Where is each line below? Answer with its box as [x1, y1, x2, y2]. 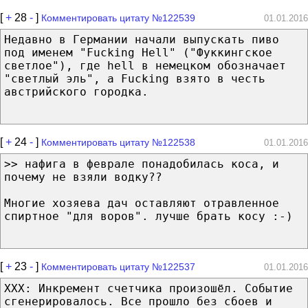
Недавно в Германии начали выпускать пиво [4, 32, 279, 46]
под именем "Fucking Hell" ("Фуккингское [4, 45, 272, 59]
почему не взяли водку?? [4, 170, 162, 184]
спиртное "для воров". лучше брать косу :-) [4, 209, 293, 223]
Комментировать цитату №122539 [41, 12, 195, 23]
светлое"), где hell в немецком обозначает [4, 58, 286, 72]
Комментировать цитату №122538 [41, 136, 195, 148]
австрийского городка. [4, 85, 148, 98]
